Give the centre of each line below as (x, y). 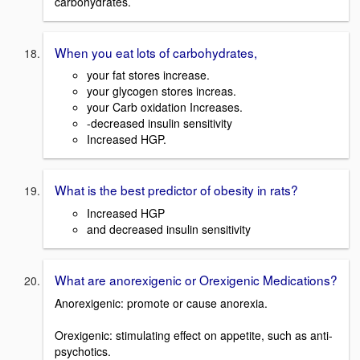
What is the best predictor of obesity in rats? (176, 190)
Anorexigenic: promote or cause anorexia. (161, 303)
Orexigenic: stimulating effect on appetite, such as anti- (194, 335)
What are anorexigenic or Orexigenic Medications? (196, 280)
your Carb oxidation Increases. (165, 107)
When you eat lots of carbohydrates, (156, 52)
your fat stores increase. (148, 75)
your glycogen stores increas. (162, 91)
